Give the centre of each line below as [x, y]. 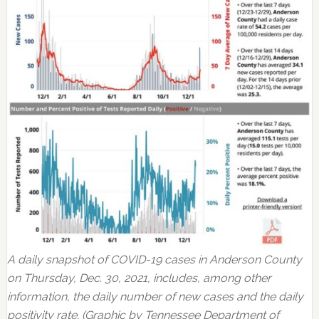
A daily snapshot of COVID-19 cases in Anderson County [154, 260]
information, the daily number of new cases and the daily [155, 297]
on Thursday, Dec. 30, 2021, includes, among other [139, 278]
